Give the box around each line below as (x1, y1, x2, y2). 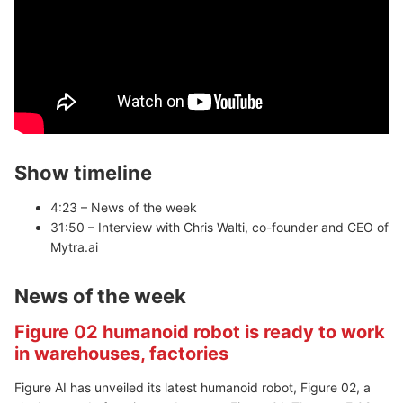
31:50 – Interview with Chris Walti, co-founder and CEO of (50, 219, 389, 235)
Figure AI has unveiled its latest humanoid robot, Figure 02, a (14, 379, 371, 395)
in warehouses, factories (14, 342, 228, 364)
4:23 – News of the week (50, 199, 197, 215)
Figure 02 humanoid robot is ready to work (14, 320, 385, 343)
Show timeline (14, 160, 152, 184)
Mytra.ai (50, 238, 98, 255)
